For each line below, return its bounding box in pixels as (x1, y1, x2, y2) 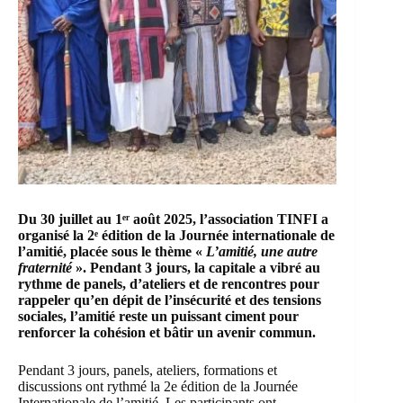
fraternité (18, 260, 72, 276)
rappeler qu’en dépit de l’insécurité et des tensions (18, 292, 321, 309)
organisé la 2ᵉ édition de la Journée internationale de (18, 228, 335, 244)
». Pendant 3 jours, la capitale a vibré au (72, 260, 320, 276)
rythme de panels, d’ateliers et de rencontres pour (18, 276, 319, 292)
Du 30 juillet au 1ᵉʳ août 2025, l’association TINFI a (18, 211, 328, 228)
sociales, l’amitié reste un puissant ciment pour (18, 309, 299, 325)
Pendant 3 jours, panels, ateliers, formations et (18, 363, 277, 379)
